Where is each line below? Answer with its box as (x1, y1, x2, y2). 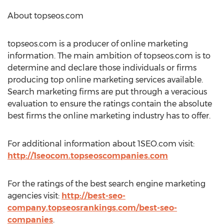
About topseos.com (7, 11, 83, 20)
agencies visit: (7, 191, 61, 200)
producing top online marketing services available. (7, 75, 203, 84)
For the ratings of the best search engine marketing (7, 179, 205, 188)
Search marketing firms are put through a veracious (7, 87, 207, 96)
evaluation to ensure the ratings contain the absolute (7, 99, 212, 108)
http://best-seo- (61, 191, 125, 200)
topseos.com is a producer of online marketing (7, 39, 188, 48)
